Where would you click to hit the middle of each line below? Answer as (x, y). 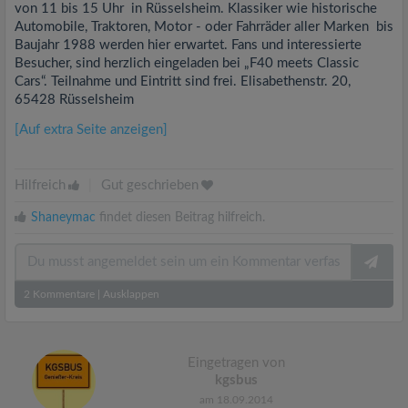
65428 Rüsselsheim (74, 100)
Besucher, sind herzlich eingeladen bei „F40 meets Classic (187, 63)
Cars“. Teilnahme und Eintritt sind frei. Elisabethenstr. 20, (183, 82)
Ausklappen (131, 294)
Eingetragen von (236, 363)
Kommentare (62, 294)
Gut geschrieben (150, 185)
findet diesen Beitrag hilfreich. (180, 218)
